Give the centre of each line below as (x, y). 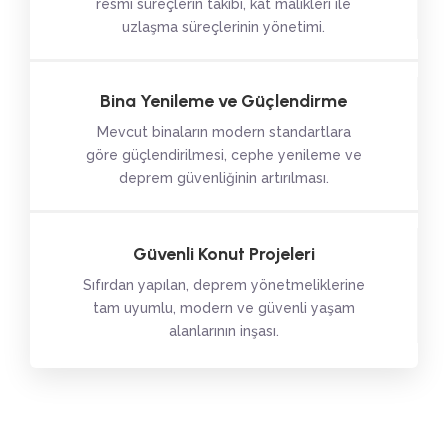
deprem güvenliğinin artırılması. (223, 178)
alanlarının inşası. (223, 331)
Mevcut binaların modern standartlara (223, 132)
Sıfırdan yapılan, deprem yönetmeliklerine (223, 285)
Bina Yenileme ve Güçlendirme (223, 101)
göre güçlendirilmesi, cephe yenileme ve (223, 155)
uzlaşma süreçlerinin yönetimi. (223, 27)
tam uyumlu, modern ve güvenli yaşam (223, 308)
